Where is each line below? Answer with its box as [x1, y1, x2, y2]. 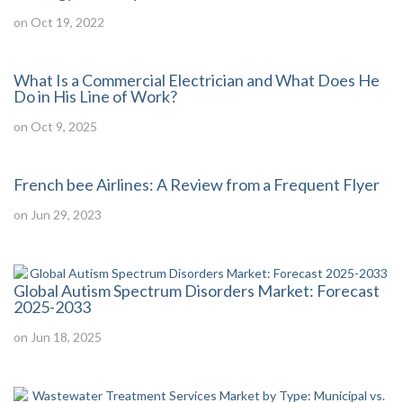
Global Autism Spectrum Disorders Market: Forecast [13, 280, 380, 300]
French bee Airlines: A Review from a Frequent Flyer [13, 174, 380, 194]
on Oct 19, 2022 [13, 13, 104, 30]
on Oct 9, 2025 [13, 118, 97, 134]
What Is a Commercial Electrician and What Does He [13, 69, 380, 90]
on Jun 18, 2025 [13, 328, 102, 345]
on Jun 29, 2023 [13, 206, 102, 222]
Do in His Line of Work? [13, 85, 177, 106]
